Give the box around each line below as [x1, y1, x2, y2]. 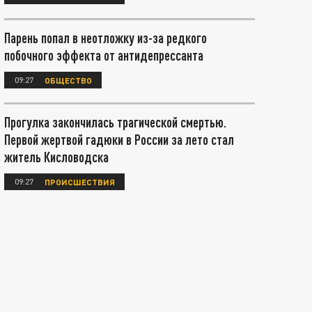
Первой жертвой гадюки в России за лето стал [4, 131, 234, 148]
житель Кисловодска [4, 148, 109, 165]
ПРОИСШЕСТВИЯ [45, 176, 115, 187]
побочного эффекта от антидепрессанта [4, 47, 203, 63]
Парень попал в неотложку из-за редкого [4, 29, 207, 46]
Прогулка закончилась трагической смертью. [4, 114, 226, 130]
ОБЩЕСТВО [45, 75, 92, 85]
